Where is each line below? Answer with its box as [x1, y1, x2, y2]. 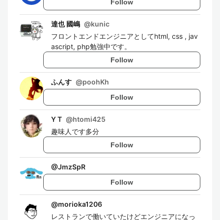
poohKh [82, 78, 109, 86]
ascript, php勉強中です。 [51, 42, 131, 51]
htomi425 [73, 115, 106, 123]
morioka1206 [58, 200, 102, 208]
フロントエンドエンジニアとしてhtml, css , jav [51, 32, 198, 40]
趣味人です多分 [51, 127, 99, 136]
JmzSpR [58, 163, 85, 171]
